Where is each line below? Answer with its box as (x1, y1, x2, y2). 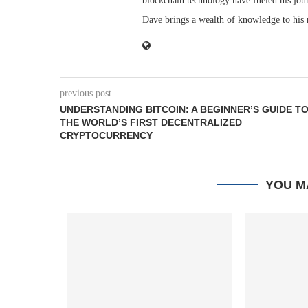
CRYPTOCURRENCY (60, 129, 153, 141)
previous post (60, 87, 111, 98)
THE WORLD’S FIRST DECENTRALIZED (60, 116, 242, 128)
